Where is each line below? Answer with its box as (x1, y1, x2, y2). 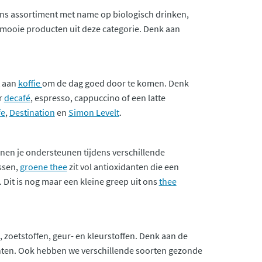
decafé (4, 91, 30, 104)
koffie (18, 77, 42, 89)
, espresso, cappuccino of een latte (30, 91, 166, 104)
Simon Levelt (68, 106, 119, 118)
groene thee (19, 160, 67, 173)
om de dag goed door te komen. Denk (42, 77, 189, 89)
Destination (9, 106, 55, 118)
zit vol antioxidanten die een (67, 160, 179, 173)
